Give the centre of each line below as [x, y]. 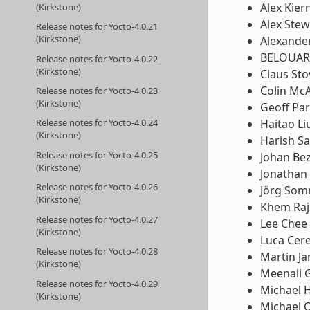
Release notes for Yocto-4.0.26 [97, 187]
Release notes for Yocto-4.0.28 [97, 252]
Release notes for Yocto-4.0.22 [97, 58]
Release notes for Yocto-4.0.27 [97, 219]
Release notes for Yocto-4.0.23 [97, 90]
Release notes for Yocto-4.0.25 [97, 155]
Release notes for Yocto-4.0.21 [97, 27]
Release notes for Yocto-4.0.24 [97, 123]
